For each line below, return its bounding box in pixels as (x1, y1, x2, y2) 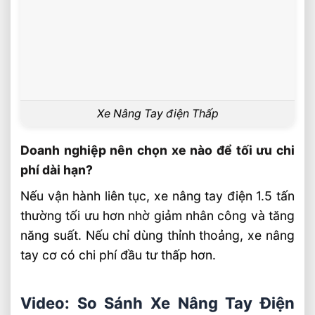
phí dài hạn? (20, 162, 94, 178)
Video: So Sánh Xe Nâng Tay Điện (20, 294, 295, 313)
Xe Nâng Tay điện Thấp (96, 107, 219, 121)
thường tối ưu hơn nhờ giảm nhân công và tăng (20, 208, 295, 224)
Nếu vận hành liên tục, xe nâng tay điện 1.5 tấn (20, 188, 295, 204)
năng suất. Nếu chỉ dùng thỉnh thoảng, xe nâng (20, 228, 295, 243)
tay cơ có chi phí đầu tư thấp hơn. (20, 247, 217, 263)
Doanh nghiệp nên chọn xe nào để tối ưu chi (20, 143, 295, 158)
